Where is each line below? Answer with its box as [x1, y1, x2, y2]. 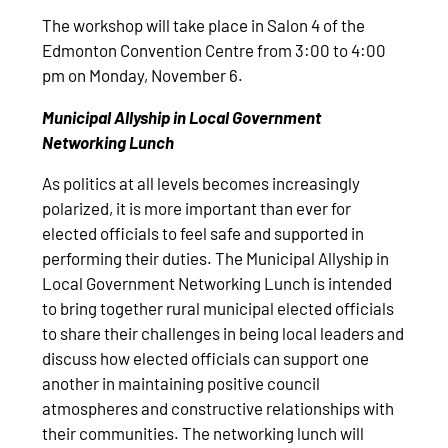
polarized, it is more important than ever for [42, 197, 352, 218]
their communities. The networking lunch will [42, 422, 365, 443]
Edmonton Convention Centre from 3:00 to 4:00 [42, 40, 387, 61]
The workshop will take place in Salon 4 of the [42, 15, 366, 36]
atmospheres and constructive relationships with [42, 397, 395, 418]
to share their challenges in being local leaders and [42, 322, 405, 343]
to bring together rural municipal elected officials [42, 297, 395, 318]
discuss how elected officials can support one [42, 347, 370, 368]
